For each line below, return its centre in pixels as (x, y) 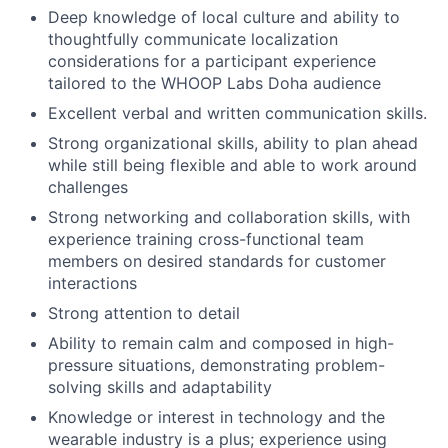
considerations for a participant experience (212, 60)
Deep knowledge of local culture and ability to (224, 16)
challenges (88, 186)
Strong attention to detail (144, 312)
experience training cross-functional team (206, 238)
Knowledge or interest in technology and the (216, 416)
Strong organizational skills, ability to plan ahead (233, 142)
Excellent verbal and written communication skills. (237, 112)
